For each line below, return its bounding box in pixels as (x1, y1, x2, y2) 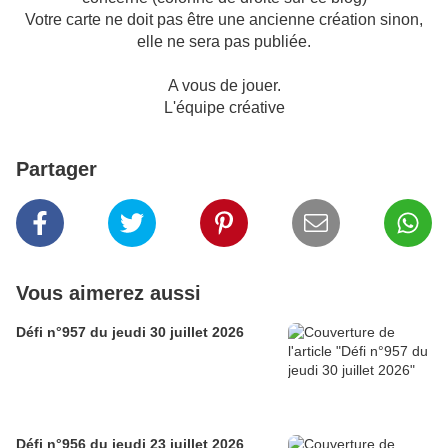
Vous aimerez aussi (16, 282, 201, 305)
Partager (16, 158, 97, 181)
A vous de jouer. (167, 77, 281, 95)
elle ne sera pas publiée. (137, 33, 311, 51)
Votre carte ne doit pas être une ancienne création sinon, (25, 11, 423, 29)
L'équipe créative (163, 99, 285, 117)
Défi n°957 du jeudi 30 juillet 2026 (16, 324, 244, 341)
